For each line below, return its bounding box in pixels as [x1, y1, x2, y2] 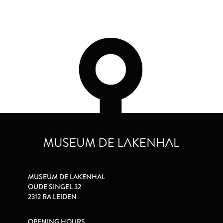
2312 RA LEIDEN [28, 192, 77, 202]
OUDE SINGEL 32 [28, 182, 81, 192]
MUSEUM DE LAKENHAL [28, 172, 105, 182]
